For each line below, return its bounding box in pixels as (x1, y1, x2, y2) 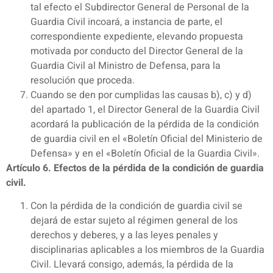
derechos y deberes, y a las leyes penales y (30, 228, 218, 243)
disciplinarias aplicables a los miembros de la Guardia (30, 243, 264, 258)
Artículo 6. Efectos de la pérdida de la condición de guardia (6, 160, 264, 175)
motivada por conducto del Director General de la (30, 43, 243, 58)
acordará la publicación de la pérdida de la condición (30, 116, 259, 132)
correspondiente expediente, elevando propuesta (30, 29, 243, 44)
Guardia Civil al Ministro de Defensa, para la (30, 58, 221, 73)
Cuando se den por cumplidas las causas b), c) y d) (30, 87, 252, 102)
